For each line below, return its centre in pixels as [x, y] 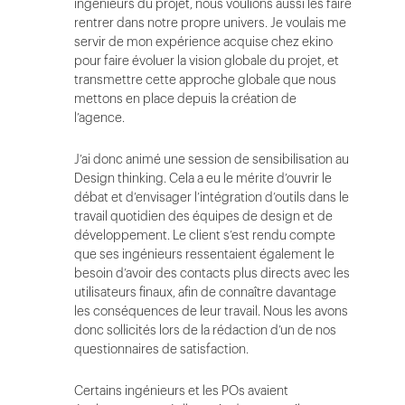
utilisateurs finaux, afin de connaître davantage [205, 292]
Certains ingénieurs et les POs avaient [181, 391]
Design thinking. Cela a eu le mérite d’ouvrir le [203, 178]
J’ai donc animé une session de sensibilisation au [212, 159]
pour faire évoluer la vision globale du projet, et [207, 61]
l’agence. [101, 118]
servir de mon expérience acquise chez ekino [203, 42]
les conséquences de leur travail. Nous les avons [211, 311]
